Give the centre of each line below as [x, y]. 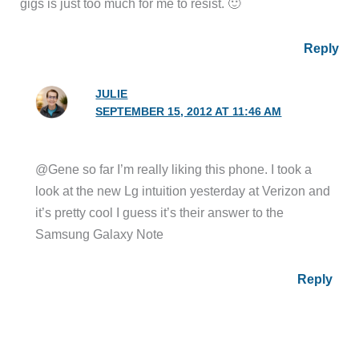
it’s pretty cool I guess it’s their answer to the [160, 212]
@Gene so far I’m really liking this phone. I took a [174, 169]
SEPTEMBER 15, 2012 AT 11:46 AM [189, 111]
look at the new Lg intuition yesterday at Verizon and [183, 190]
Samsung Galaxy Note [100, 234]
